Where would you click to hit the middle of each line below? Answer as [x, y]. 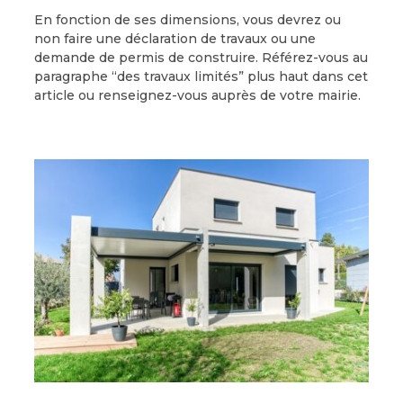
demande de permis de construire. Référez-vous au [201, 57]
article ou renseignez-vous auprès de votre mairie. [197, 95]
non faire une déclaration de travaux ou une [175, 38]
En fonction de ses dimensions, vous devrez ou [187, 19]
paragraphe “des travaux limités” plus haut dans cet [201, 76]
